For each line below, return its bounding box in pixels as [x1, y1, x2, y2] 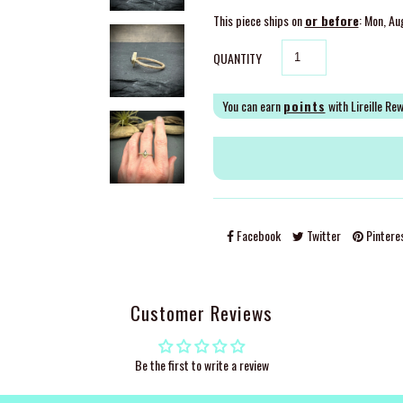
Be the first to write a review [134, 355, 269, 375]
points [282, 96, 326, 115]
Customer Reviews [130, 299, 273, 327]
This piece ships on [212, 11, 305, 30]
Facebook [233, 226, 281, 245]
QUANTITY [212, 49, 262, 67]
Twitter [303, 226, 341, 245]
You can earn [221, 96, 283, 115]
